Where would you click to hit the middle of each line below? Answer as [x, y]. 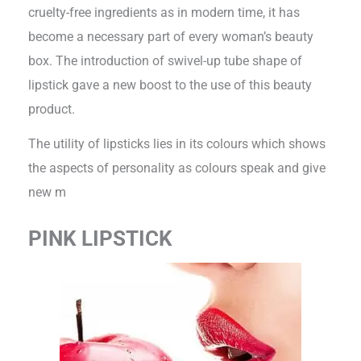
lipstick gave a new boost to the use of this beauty [170, 85]
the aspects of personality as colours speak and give [177, 168]
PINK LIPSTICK [101, 238]
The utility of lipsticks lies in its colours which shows [177, 143]
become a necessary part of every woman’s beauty [171, 36]
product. [52, 109]
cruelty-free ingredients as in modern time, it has [164, 12]
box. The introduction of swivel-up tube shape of [166, 60]
